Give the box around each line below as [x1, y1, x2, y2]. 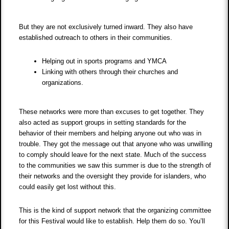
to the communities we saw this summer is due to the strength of [19, 162, 212, 170]
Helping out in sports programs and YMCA [42, 57, 169, 65]
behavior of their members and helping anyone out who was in [19, 129, 202, 138]
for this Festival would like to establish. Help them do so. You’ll [19, 217, 205, 225]
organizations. [42, 79, 86, 87]
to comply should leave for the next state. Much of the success [19, 151, 207, 159]
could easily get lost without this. [19, 183, 119, 191]
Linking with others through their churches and [42, 68, 178, 76]
